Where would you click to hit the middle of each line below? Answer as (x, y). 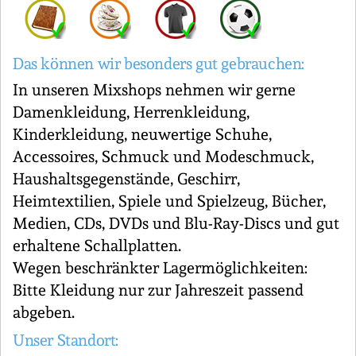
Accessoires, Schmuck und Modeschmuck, (163, 157)
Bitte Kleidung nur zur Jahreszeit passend (158, 290)
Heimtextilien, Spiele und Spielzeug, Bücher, (169, 201)
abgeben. (44, 312)
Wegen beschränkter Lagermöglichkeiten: (160, 268)
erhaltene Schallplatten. (97, 246)
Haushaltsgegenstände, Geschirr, (126, 179)
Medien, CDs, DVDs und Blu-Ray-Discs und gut (176, 223)
